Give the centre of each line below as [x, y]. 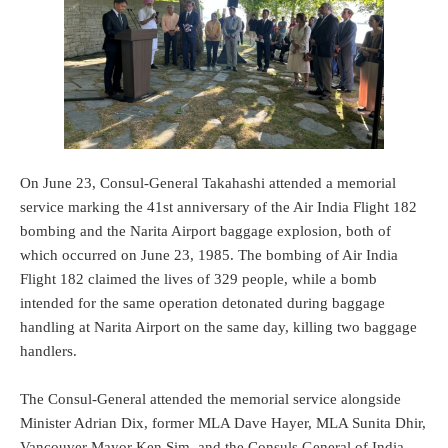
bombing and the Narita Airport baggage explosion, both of [205, 230]
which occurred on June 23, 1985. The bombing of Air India [209, 254]
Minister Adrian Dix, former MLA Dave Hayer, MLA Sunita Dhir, [223, 422]
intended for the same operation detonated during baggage [202, 302]
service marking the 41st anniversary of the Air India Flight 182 [218, 206]
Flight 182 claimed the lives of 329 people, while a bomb [198, 278]
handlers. [48, 350]
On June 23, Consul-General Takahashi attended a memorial [208, 182]
